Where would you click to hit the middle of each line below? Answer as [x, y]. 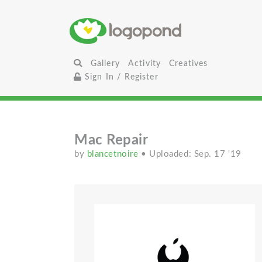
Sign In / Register [120, 77]
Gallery [105, 63]
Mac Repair [111, 140]
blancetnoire [114, 154]
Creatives [189, 63]
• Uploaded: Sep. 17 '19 [191, 154]
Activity [144, 63]
